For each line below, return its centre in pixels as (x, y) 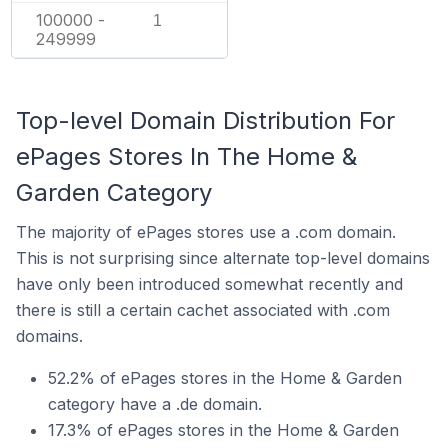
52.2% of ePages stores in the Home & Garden (225, 378)
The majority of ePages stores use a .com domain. (206, 232)
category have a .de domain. (155, 404)
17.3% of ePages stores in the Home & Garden (223, 430)
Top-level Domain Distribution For (205, 120)
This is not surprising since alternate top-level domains (223, 258)
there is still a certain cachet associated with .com (203, 310)
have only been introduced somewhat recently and (209, 284)
